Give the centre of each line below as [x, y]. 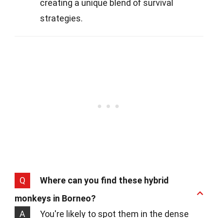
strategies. [61, 18]
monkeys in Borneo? [55, 199]
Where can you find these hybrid [104, 181]
